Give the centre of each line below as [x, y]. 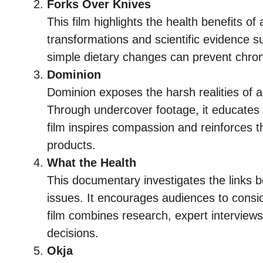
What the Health [92, 163]
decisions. [73, 233]
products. [71, 145]
